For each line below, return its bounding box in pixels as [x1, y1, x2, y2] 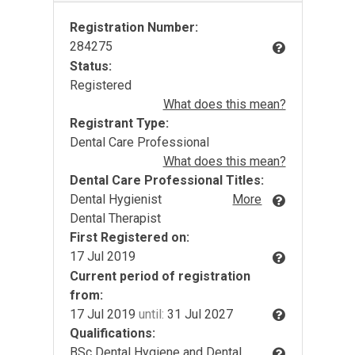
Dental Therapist [69, 210, 161, 226]
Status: [69, 58, 112, 74]
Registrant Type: [69, 115, 169, 131]
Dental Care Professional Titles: [69, 172, 264, 188]
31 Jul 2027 [163, 306, 233, 322]
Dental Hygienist [69, 191, 162, 207]
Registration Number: [69, 20, 198, 35]
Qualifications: [69, 326, 155, 342]
